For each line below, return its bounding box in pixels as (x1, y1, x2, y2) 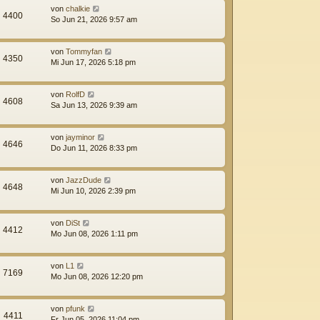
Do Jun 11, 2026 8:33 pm (51, 143, 137, 152)
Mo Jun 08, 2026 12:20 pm (51, 271, 143, 281)
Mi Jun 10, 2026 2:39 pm (51, 186, 136, 195)
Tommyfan (66, 46, 102, 56)
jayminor (66, 132, 95, 141)
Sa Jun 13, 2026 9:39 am (51, 100, 137, 109)
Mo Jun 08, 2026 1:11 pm (51, 229, 138, 238)
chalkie (66, 4, 90, 13)
